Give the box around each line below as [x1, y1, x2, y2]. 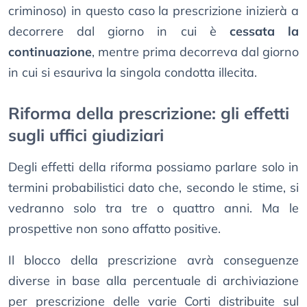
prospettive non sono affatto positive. [8, 221, 221, 237]
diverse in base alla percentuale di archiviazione [8, 273, 299, 289]
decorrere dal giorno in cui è [8, 23, 230, 40]
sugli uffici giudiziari [8, 125, 164, 146]
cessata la [229, 23, 299, 40]
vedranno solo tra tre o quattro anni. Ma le [8, 200, 299, 217]
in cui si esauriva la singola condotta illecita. [8, 64, 257, 81]
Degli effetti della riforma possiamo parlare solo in [8, 159, 299, 175]
